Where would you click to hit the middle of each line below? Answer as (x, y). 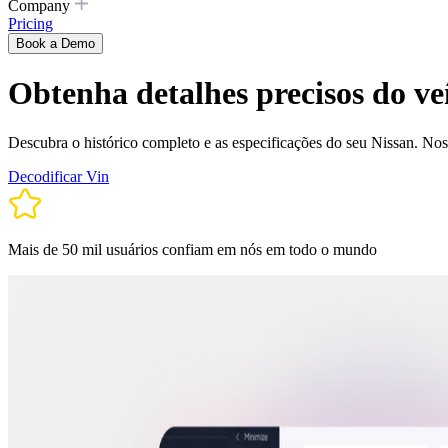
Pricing (30, 23)
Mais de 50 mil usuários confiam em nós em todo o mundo (192, 249)
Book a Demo (55, 43)
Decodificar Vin (58, 176)
